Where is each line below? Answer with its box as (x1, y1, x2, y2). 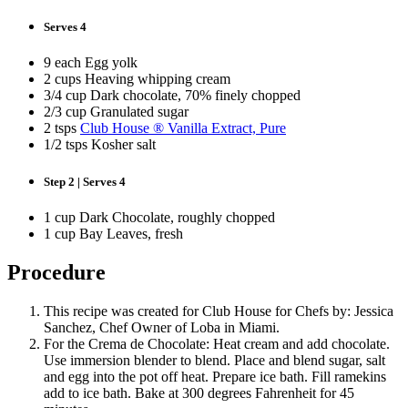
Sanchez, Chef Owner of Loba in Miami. (44, 320, 280, 336)
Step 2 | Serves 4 (44, 175, 126, 189)
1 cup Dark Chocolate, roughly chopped (44, 209, 275, 226)
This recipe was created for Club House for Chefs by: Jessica (44, 303, 393, 320)
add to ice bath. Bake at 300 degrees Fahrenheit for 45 (44, 385, 354, 402)
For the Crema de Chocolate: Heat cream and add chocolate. (44, 336, 390, 352)
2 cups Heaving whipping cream (44, 71, 230, 87)
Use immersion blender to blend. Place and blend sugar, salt (44, 352, 385, 369)
